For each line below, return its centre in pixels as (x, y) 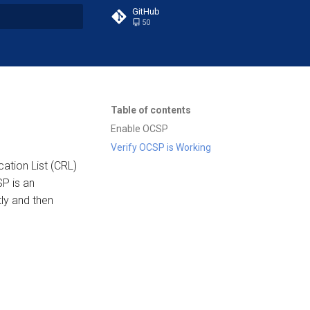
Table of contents (151, 110)
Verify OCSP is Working (161, 147)
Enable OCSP (139, 128)
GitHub (146, 11)
